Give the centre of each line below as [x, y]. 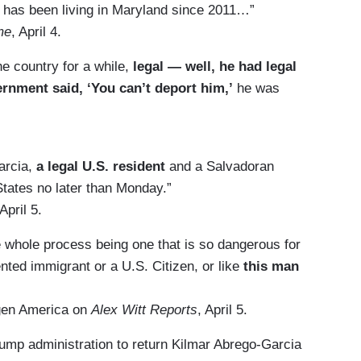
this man [271, 266]
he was [256, 88]
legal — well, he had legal [215, 66]
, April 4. [36, 31]
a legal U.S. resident [101, 166]
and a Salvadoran [220, 166]
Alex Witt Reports [144, 309]
